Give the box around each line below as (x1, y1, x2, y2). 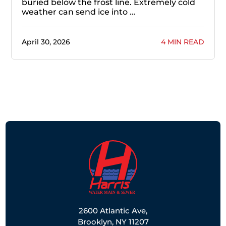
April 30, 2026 (22, 37, 70, 46)
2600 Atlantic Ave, (79, 205, 147, 215)
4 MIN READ (161, 37, 204, 46)
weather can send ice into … (22, 7, 135, 17)
